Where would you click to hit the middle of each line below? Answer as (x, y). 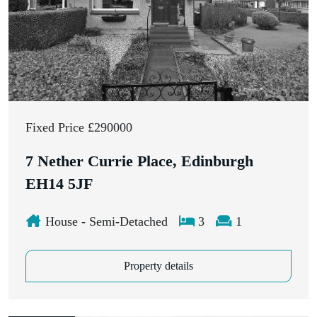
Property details (158, 265)
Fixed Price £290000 (79, 127)
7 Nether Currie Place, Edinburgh (139, 161)
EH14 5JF (59, 184)
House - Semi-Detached (104, 221)
